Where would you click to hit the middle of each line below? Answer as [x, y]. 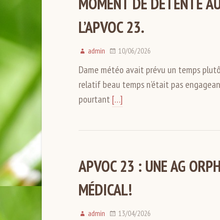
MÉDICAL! [105, 190]
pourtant [95, 99]
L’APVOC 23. [111, 27]
